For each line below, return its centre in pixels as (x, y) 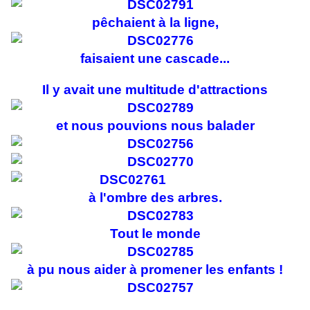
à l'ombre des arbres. (155, 198)
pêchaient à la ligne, (155, 23)
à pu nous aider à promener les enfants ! (155, 270)
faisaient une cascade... (155, 59)
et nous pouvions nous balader (155, 126)
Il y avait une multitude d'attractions (155, 90)
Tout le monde (155, 234)
